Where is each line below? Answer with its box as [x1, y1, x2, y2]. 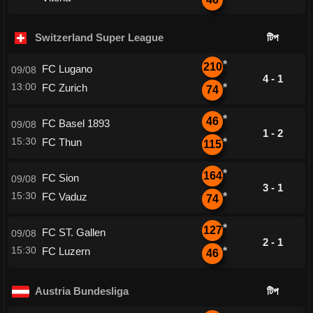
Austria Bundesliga [34, 285, 129, 297]
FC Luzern [42, 245, 90, 257]
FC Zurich [42, 82, 87, 94]
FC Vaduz [42, 191, 87, 203]
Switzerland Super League [34, 31, 163, 43]
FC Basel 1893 [42, 117, 110, 129]
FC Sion [42, 172, 79, 184]
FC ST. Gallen [42, 226, 105, 238]
